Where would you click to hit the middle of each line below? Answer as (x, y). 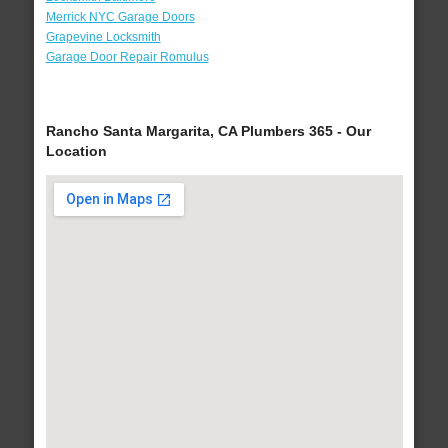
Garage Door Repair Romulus (127, 57)
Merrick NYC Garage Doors (120, 17)
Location (76, 151)
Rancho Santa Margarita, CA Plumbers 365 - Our (208, 131)
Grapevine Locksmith (103, 37)
